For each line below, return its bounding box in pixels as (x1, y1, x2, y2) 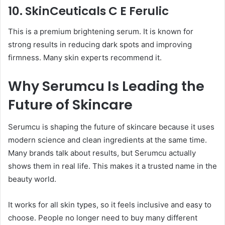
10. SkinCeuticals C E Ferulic (8, 3, 169, 20)
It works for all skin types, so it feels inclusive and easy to (8, 200, 211, 210)
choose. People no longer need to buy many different (8, 213, 197, 223)
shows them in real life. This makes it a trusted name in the (8, 161, 217, 171)
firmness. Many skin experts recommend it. (8, 52, 162, 62)
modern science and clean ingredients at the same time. (8, 135, 207, 145)
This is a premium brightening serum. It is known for (8, 26, 193, 36)
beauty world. (8, 174, 56, 184)
